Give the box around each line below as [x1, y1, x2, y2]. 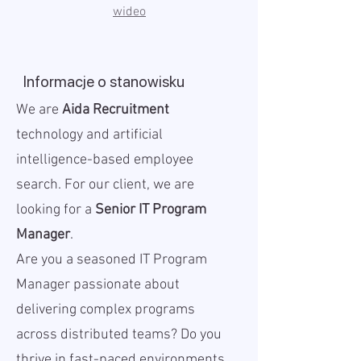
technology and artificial [16, 127, 163, 143]
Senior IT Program [95, 201, 206, 218]
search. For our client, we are [16, 176, 194, 193]
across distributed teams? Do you [16, 326, 222, 343]
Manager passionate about [16, 276, 180, 293]
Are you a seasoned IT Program [16, 251, 207, 268]
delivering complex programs [16, 301, 195, 318]
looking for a [16, 201, 95, 218]
